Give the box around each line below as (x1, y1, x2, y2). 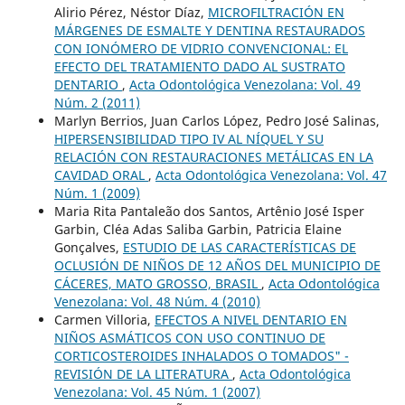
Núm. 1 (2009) (53, 184, 140, 202)
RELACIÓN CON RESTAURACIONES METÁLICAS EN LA (53, 147, 373, 165)
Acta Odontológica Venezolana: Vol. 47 (155, 165, 387, 184)
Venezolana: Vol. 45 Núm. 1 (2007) (53, 382, 260, 400)
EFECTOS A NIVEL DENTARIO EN (154, 310, 347, 328)
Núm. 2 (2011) (53, 93, 140, 111)
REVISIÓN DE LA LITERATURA (53, 364, 232, 382)
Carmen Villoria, (53, 310, 155, 328)
